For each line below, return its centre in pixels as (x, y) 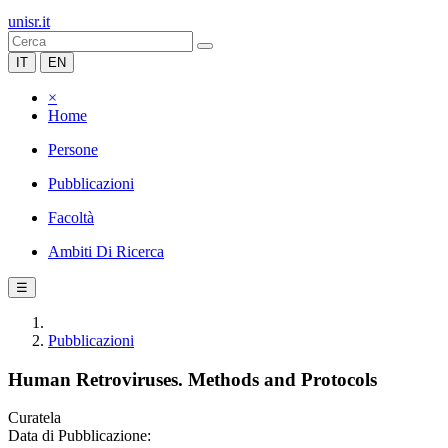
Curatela (34, 418)
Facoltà (71, 217)
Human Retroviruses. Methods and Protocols (192, 379)
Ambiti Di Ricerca (106, 251)
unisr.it (29, 21)
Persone (73, 149)
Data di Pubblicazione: (79, 436)
